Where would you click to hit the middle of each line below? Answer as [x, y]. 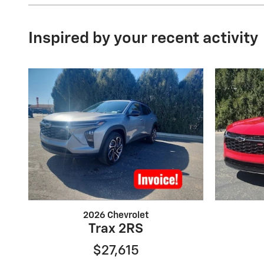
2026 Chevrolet [116, 215]
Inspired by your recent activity [143, 38]
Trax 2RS [116, 229]
